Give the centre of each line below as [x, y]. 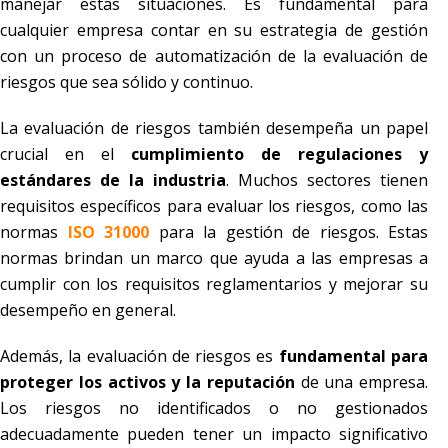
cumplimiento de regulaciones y [279, 154]
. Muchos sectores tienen [327, 180]
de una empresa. [361, 382]
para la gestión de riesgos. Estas [288, 232]
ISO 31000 [108, 232]
